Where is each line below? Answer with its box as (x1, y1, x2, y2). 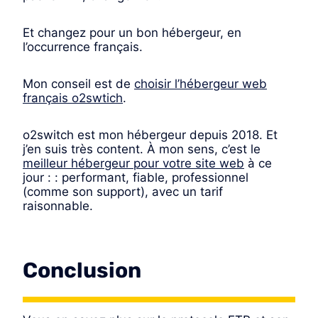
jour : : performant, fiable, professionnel (23, 170, 248, 185)
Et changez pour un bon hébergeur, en (23, 25, 241, 40)
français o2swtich (23, 90, 123, 105)
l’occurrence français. (23, 39, 143, 54)
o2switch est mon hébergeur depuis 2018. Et (23, 127, 278, 142)
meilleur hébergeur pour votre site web (23, 155, 244, 170)
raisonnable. (23, 198, 93, 213)
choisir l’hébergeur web (134, 76, 267, 91)
